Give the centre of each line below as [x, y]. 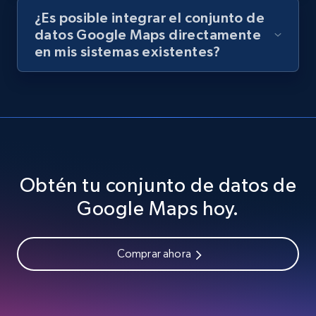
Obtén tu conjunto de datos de [158, 185]
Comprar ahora [154, 254]
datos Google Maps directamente [148, 35]
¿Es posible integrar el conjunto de [150, 18]
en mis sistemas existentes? [128, 52]
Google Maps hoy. [158, 208]
